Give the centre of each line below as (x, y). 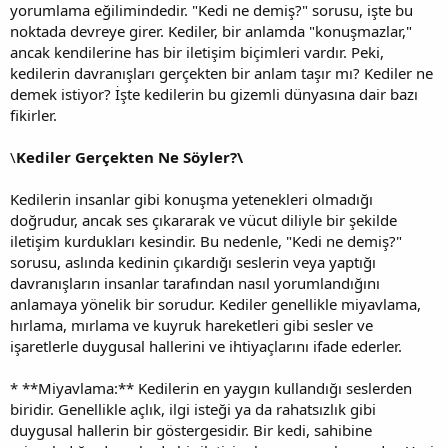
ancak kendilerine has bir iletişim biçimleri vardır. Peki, (197, 51)
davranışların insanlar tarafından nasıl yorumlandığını (195, 282)
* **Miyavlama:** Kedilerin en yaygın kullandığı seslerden (211, 387)
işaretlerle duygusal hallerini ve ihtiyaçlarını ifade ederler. (206, 345)
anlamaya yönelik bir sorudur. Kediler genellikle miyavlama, (215, 303)
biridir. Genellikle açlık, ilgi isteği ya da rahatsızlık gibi (193, 408)
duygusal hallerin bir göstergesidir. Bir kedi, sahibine (191, 429)
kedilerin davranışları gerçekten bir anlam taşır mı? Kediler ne (221, 72)
